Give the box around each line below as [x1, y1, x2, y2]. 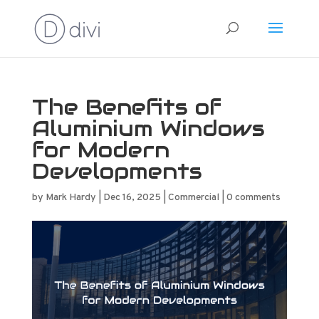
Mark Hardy [45, 192, 96, 204]
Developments [31, 157, 209, 185]
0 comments [226, 192, 281, 204]
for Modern [31, 136, 169, 164]
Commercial [167, 192, 219, 204]
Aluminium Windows [31, 115, 265, 142]
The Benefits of [31, 93, 221, 121]
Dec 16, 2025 [103, 192, 161, 204]
